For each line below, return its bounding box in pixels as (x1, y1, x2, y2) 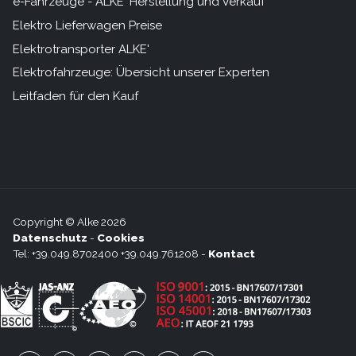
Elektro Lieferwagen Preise (12, 17, 162, 33)
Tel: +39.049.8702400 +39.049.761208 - (12, 246, 208, 260)
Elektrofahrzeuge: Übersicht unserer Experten (12, 65, 269, 80)
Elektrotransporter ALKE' (12, 41, 149, 56)
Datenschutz (12, 230, 87, 244)
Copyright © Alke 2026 (12, 215, 126, 228)
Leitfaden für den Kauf (12, 89, 138, 104)
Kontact (207, 246, 255, 260)
